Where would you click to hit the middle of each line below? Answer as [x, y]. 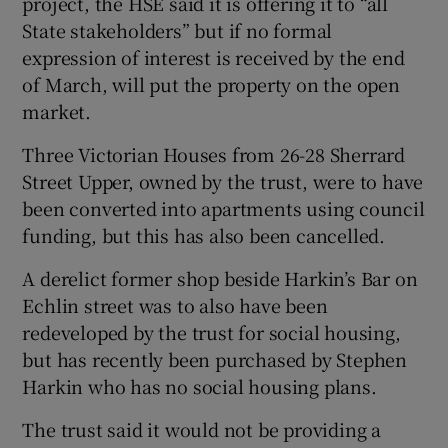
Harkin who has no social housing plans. [199, 386]
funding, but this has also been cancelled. [204, 235]
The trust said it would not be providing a [202, 429]
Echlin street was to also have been [175, 305]
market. [57, 111]
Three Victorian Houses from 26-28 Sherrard [214, 154]
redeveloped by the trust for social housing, [211, 332]
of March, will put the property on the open [211, 84]
